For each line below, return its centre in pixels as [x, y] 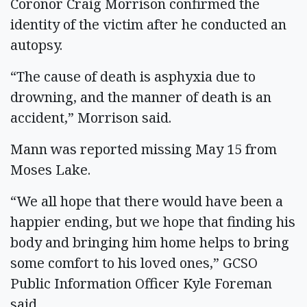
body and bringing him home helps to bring [150, 242]
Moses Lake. [52, 169]
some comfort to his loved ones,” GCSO [134, 262]
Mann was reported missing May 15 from [144, 149]
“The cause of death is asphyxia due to [133, 76]
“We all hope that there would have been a [147, 201]
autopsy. [40, 45]
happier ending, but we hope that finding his [153, 221]
